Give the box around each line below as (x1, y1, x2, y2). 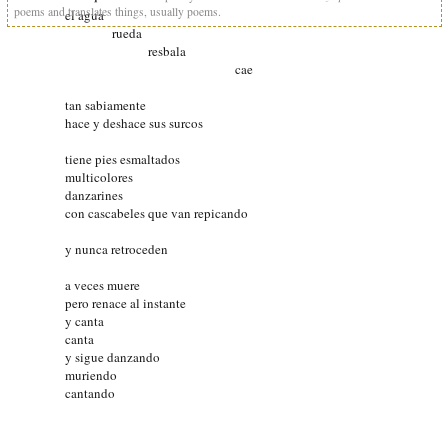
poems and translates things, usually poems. (14, 3, 221, 19)
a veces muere (65, 275, 140, 294)
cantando (65, 383, 115, 402)
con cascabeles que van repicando (65, 203, 248, 222)
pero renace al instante (65, 293, 186, 312)
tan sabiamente (65, 95, 146, 114)
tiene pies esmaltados (65, 149, 180, 168)
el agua (65, 5, 104, 24)
